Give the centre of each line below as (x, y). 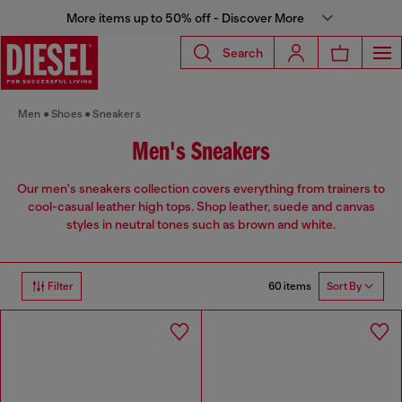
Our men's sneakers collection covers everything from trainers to (201, 189)
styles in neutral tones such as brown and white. (201, 225)
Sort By (344, 287)
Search (243, 52)
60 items (290, 286)
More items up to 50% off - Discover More (185, 18)
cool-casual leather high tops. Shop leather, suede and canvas (201, 207)
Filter (61, 287)
